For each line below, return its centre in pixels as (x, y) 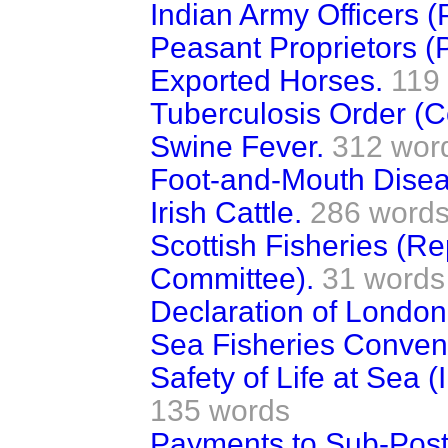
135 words (220, 410)
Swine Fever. (237, 146)
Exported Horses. (266, 80)
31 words (383, 278)
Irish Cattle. (226, 212)
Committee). (232, 278)
